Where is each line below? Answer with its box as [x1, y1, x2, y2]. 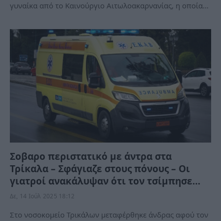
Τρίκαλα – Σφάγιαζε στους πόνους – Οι [10, 162, 190, 175]
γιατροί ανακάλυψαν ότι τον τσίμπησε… [10, 174, 200, 187]
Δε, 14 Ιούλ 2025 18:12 [10, 191, 75, 200]
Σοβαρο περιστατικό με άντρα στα [10, 149, 172, 163]
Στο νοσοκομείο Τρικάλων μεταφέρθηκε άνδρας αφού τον [10, 209, 208, 220]
